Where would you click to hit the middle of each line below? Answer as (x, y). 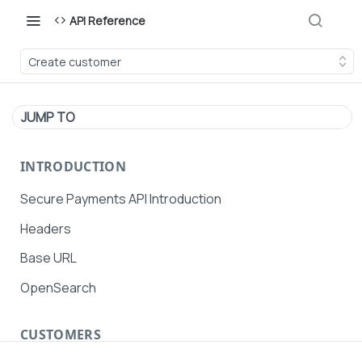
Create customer (75, 61)
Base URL (48, 258)
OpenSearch (58, 288)
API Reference (107, 20)
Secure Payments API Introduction (121, 198)
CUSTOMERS (61, 334)
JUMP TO (48, 117)
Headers (46, 228)
